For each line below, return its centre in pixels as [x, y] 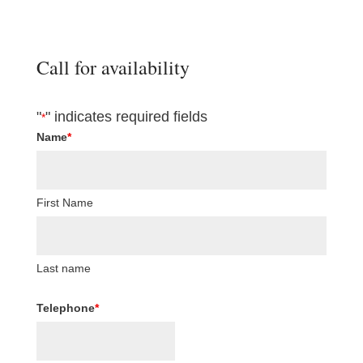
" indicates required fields [126, 116]
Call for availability [113, 67]
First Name [64, 202]
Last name [63, 268]
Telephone [65, 307]
